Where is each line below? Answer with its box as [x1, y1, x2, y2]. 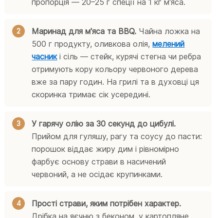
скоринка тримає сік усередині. [32, 89, 151, 99]
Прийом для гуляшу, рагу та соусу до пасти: [32, 131, 202, 141]
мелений [152, 38, 185, 49]
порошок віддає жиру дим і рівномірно [32, 144, 180, 154]
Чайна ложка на [136, 26, 200, 36]
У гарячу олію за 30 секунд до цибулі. [32, 118, 176, 128]
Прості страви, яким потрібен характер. [32, 198, 182, 208]
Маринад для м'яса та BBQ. [32, 26, 137, 36]
